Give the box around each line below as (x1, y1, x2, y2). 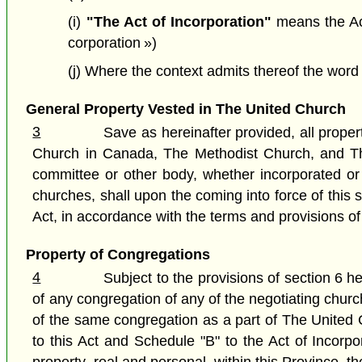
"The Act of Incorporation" (86, 14, 271, 30)
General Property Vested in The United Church (25, 100, 346, 117)
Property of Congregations (25, 246, 210, 263)
